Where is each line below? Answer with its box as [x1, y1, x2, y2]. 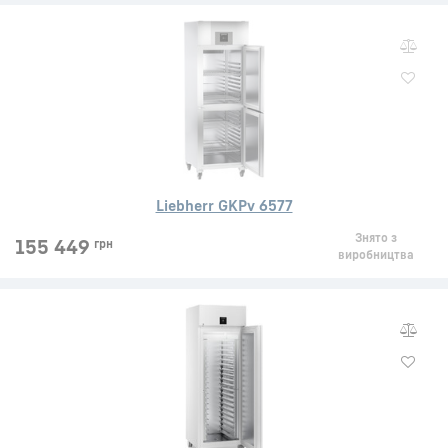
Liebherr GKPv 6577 [155, 196, 293, 214]
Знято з [354, 230, 397, 245]
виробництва [337, 247, 414, 262]
